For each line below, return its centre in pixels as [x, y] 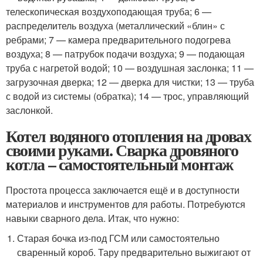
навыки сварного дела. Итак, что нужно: [92, 218]
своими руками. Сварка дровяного [122, 150]
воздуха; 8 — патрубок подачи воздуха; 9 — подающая [125, 54]
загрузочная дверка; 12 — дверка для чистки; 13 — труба [130, 82]
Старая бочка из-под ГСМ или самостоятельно [119, 238]
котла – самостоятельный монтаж [119, 164]
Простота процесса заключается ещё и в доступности [123, 190]
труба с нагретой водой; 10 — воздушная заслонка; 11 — [130, 68]
